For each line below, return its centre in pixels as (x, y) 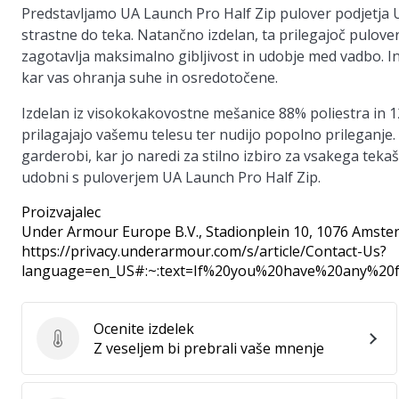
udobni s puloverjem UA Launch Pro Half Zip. (171, 177)
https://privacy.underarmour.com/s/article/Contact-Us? (204, 251)
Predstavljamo (71, 13)
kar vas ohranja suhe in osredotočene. (150, 77)
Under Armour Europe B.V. (110, 232)
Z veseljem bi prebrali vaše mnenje (209, 348)
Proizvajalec (61, 212)
